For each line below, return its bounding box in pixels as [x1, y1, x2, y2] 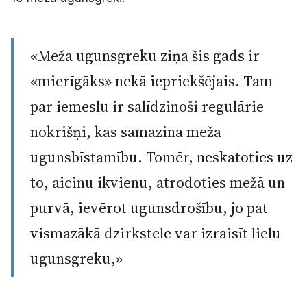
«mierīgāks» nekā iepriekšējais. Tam [30, 71, 273, 91]
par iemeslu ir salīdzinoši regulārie [30, 96, 264, 116]
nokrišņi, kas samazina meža [30, 121, 221, 142]
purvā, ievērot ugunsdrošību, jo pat [30, 197, 268, 218]
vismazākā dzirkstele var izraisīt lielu [30, 223, 281, 243]
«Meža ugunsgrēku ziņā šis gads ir [30, 45, 260, 66]
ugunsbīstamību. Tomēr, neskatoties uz [30, 147, 293, 167]
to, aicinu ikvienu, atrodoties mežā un [30, 172, 285, 193]
